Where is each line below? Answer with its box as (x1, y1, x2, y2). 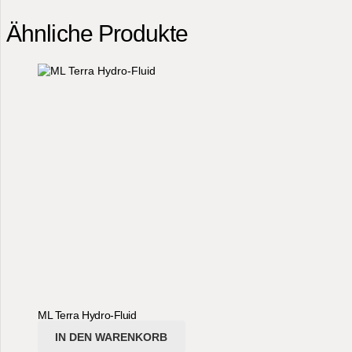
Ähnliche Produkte (6, 20, 188, 47)
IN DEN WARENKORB (55, 330, 168, 343)
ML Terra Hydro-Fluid (38, 309, 137, 322)
